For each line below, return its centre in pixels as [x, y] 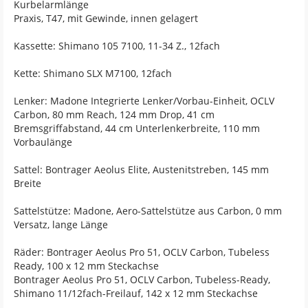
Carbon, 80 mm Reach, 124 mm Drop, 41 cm [114, 114]
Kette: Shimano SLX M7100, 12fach [93, 73]
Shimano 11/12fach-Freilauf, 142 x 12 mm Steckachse [136, 293]
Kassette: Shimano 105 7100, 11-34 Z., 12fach [117, 45]
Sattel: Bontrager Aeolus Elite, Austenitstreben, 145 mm [141, 169]
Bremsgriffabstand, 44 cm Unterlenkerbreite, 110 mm [137, 128]
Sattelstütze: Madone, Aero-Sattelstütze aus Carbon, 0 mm [148, 210]
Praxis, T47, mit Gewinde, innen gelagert [106, 18]
